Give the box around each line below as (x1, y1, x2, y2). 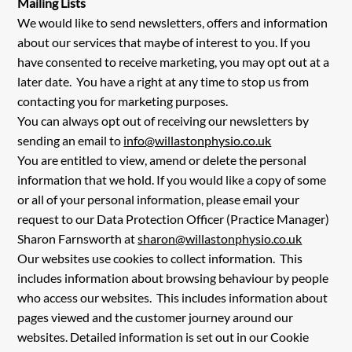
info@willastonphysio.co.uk (123, 133, 272, 148)
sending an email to (17, 133, 124, 148)
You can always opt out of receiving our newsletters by (17, 113, 310, 129)
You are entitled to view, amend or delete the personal (17, 152, 307, 168)
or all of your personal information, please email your (17, 192, 300, 207)
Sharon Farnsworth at (17, 231, 138, 247)
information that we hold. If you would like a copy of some (17, 172, 327, 188)
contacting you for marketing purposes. (17, 93, 229, 109)
